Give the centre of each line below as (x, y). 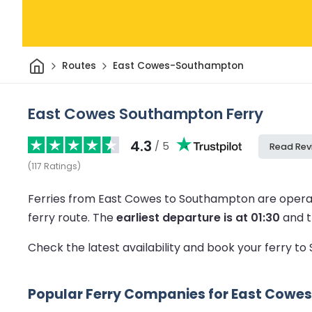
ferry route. (60, 217)
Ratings (61, 166)
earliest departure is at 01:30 (198, 217)
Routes (79, 66)
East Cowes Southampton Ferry (146, 114)
